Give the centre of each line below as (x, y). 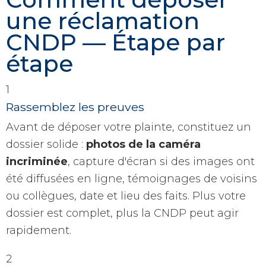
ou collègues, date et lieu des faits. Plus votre (126, 196)
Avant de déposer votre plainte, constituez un (129, 127)
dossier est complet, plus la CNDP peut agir (122, 213)
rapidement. (39, 231)
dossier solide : (46, 145)
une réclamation (103, 21)
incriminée (37, 162)
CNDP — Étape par (115, 43)
